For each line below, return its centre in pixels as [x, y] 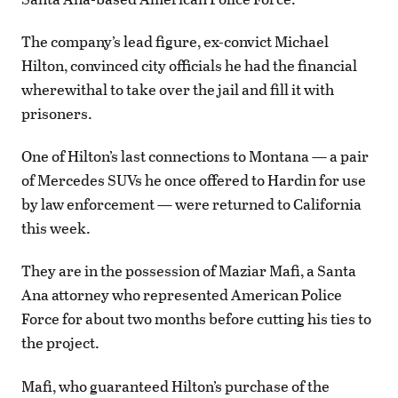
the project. [60, 343]
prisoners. [57, 113]
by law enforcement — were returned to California [191, 204]
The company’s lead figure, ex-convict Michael [175, 41]
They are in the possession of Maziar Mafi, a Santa [189, 271]
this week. [56, 228]
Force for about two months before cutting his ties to [196, 319]
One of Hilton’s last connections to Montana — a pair [195, 156]
